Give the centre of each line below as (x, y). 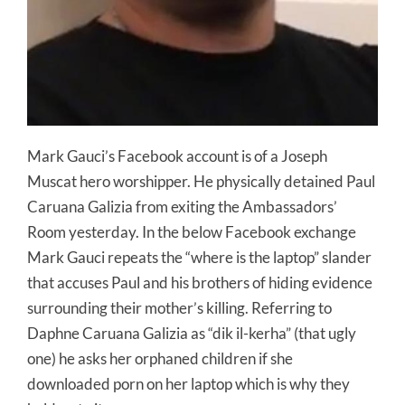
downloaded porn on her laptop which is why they (188, 383)
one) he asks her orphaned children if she (160, 358)
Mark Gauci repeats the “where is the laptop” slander (199, 257)
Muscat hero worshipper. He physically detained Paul (201, 181)
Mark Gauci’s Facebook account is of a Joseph (177, 155)
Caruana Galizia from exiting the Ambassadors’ (182, 206)
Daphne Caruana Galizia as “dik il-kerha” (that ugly (192, 333)
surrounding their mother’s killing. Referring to (179, 307)
